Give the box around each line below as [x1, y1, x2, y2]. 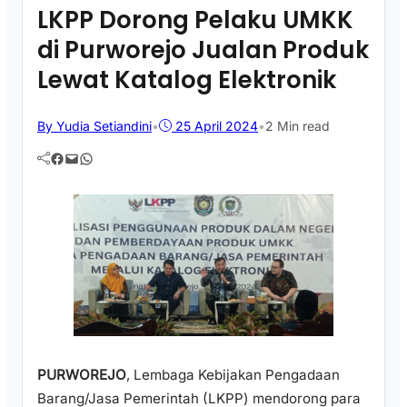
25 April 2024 [175, 117, 258, 134]
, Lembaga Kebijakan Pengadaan [126, 366, 340, 384]
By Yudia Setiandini [37, 117, 152, 134]
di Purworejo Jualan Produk [37, 33, 369, 66]
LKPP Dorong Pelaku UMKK [37, 3, 353, 36]
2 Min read [265, 117, 330, 134]
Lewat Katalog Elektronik [37, 63, 336, 96]
